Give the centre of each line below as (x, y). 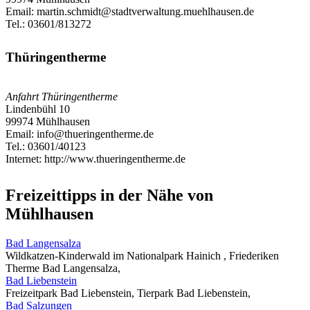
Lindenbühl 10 (38, 109)
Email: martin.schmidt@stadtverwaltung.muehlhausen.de (130, 11)
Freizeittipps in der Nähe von (109, 195)
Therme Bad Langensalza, (63, 268)
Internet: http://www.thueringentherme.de (95, 159)
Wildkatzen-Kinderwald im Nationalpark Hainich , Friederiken (142, 255)
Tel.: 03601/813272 (48, 24)
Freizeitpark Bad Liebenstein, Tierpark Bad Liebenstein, (128, 293)
